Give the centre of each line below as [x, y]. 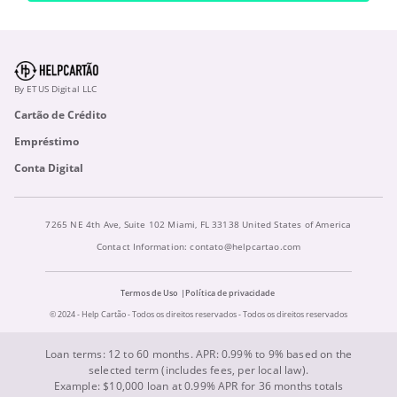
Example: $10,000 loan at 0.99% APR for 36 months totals [198, 385]
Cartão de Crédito [60, 114]
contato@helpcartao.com [245, 246]
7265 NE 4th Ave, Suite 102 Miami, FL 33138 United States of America [198, 224]
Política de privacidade [230, 292]
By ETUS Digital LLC [56, 88]
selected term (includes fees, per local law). [198, 370]
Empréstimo [47, 141]
